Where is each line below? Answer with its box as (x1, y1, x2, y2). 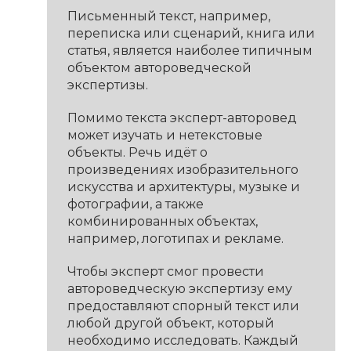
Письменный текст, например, (67, 8, 270, 24)
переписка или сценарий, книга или (67, 25, 315, 41)
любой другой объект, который (67, 315, 274, 331)
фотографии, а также (67, 196, 204, 212)
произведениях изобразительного (67, 161, 299, 177)
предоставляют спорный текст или (67, 298, 299, 313)
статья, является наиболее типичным (67, 42, 313, 58)
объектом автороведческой (67, 60, 251, 75)
